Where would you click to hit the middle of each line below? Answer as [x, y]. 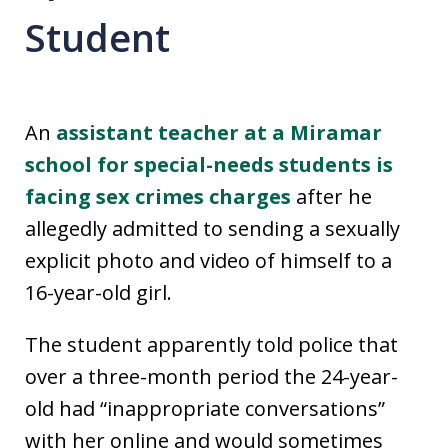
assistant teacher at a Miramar [219, 133]
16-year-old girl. [98, 293]
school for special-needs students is [209, 165]
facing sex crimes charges [158, 197]
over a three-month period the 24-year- [211, 377]
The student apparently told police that [211, 345]
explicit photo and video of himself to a [208, 261]
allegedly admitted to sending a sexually [212, 229]
